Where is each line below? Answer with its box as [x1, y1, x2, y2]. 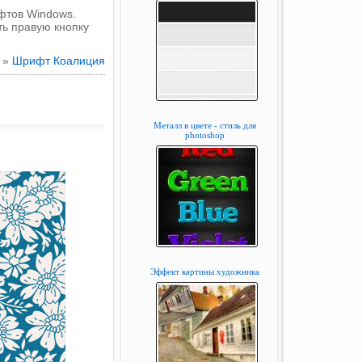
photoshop [185, 130, 225, 140]
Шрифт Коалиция [12, 54, 105, 67]
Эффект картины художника [150, 267, 259, 276]
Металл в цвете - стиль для [154, 120, 256, 130]
